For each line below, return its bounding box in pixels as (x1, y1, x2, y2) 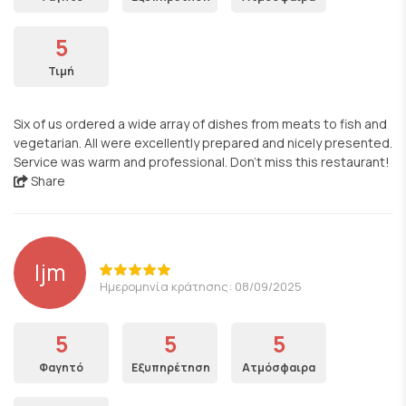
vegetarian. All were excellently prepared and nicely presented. (14, 134, 392, 151)
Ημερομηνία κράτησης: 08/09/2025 (100, 277, 302, 295)
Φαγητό (39, 360, 83, 375)
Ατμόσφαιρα (242, 360, 315, 375)
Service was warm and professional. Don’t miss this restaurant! (14, 153, 390, 170)
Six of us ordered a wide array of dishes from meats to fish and (14, 115, 387, 132)
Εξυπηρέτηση (131, 360, 210, 375)
